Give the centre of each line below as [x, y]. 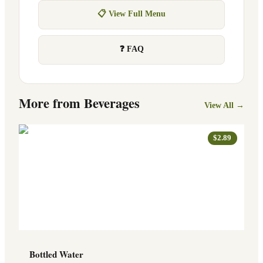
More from [51, 103]
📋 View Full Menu [131, 14]
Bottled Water [56, 254]
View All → [224, 105]
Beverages [112, 103]
